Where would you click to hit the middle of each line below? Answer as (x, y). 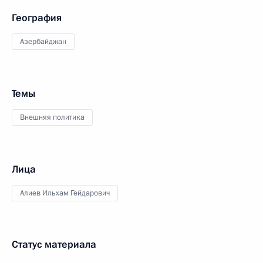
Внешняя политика (52, 118)
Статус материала (54, 245)
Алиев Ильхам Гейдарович (65, 193)
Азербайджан (43, 42)
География (37, 18)
